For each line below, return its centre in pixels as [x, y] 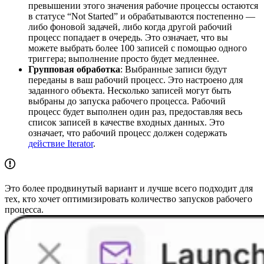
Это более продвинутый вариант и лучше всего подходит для [129, 188]
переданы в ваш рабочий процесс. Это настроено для [136, 80]
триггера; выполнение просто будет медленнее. [124, 58]
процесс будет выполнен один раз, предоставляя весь [135, 111]
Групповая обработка [74, 69]
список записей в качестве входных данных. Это [126, 122]
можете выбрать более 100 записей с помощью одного [138, 48]
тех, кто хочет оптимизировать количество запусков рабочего [128, 199]
